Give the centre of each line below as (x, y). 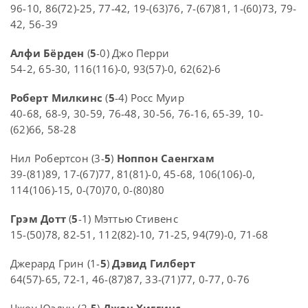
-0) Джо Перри (133, 53)
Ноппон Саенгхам (165, 158)
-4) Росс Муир (149, 98)
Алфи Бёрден (47, 53)
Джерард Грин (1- (55, 264)
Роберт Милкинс (57, 98)
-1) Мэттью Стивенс (128, 219)
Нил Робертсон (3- (57, 158)
